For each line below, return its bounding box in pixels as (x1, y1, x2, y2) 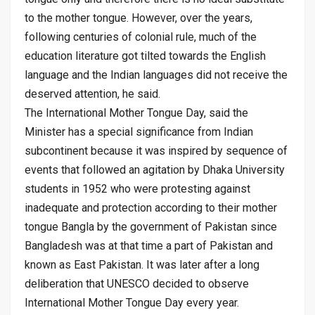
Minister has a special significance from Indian (25, 124, 253, 139)
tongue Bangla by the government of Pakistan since (25, 219, 277, 233)
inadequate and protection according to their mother (25, 200, 277, 214)
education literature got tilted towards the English (25, 49, 266, 63)
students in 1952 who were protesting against (25, 181, 250, 195)
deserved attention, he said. (25, 86, 160, 101)
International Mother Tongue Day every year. (25, 295, 239, 309)
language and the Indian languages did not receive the (25, 67, 288, 82)
